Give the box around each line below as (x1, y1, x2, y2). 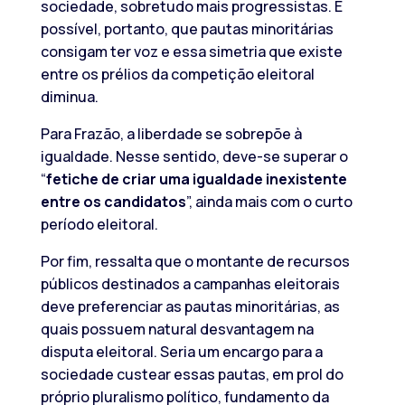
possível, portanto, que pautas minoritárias (40, 18, 334, 39)
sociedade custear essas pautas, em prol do (40, 363, 344, 384)
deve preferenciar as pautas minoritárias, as (40, 296, 340, 316)
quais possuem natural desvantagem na (40, 318, 314, 339)
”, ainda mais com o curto (185, 191, 353, 212)
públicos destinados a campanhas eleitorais (40, 273, 340, 294)
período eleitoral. (40, 213, 158, 234)
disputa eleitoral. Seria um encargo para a (40, 341, 323, 362)
